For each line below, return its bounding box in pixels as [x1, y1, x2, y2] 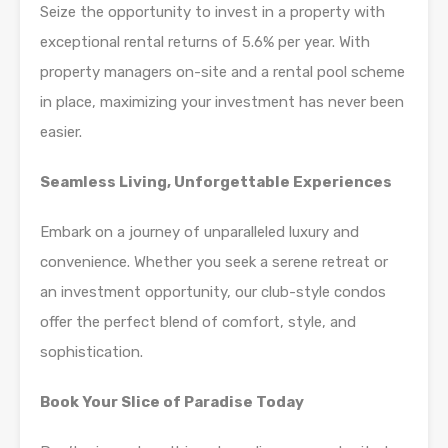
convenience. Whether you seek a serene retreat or [40, 253, 388, 272]
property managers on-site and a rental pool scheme [40, 63, 405, 82]
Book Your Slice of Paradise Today [40, 393, 304, 412]
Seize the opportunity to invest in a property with [40, 3, 385, 22]
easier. [40, 123, 82, 142]
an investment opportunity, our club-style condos [40, 283, 386, 302]
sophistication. [40, 343, 143, 362]
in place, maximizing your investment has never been [40, 93, 404, 112]
